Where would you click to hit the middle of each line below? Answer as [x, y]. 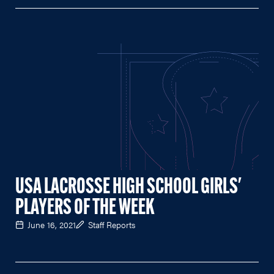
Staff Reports [112, 224]
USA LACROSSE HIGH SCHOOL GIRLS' [128, 187]
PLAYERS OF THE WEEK [85, 208]
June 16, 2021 [52, 224]
